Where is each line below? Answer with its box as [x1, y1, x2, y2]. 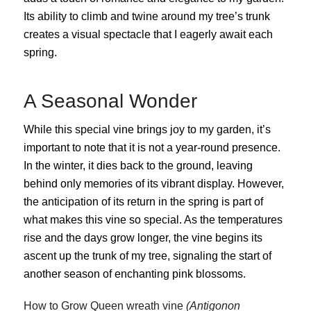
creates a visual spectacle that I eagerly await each [23, 28, 273, 40]
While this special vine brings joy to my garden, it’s [23, 124, 271, 136]
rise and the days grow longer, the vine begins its [23, 232, 262, 244]
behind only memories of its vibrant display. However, [23, 178, 284, 190]
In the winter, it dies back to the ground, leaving [23, 160, 253, 172]
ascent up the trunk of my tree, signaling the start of [23, 250, 271, 262]
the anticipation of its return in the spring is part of [23, 196, 263, 208]
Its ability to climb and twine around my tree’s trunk [23, 10, 270, 22]
